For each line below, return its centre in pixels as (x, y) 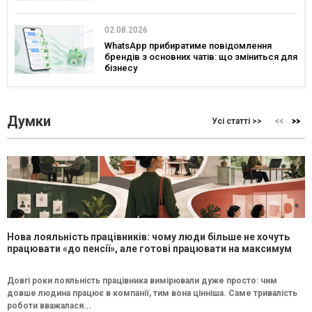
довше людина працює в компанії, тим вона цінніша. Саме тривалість (152, 293)
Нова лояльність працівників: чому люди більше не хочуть (148, 236)
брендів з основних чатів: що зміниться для (201, 56)
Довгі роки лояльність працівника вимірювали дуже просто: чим (142, 280)
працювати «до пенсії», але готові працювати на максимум (149, 248)
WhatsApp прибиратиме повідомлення (188, 45)
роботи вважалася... (49, 305)
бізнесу (121, 68)
